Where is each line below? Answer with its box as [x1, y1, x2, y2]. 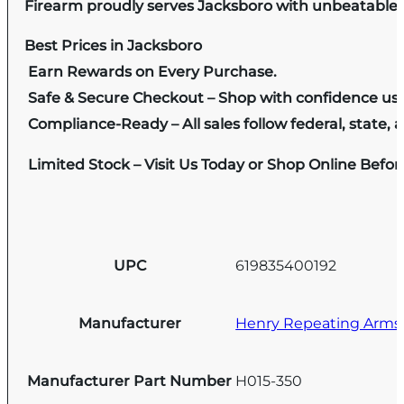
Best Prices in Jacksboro [24, 37, 203, 55]
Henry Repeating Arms [235, 315, 402, 333]
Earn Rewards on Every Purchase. [24, 63, 278, 81]
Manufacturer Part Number [27, 372, 233, 390]
